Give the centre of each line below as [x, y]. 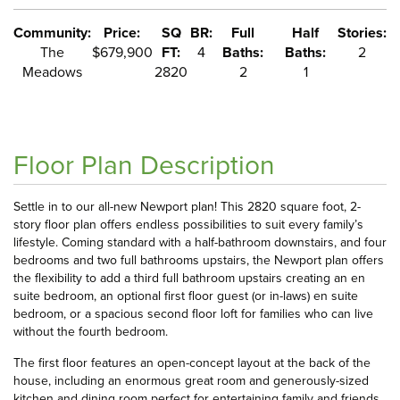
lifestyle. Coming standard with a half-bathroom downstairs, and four [200, 242]
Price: [122, 33]
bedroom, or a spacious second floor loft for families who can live [193, 314]
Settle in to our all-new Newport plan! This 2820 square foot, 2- [187, 207]
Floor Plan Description [144, 165]
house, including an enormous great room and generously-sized [191, 381]
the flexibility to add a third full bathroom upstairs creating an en [189, 278]
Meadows [53, 72]
